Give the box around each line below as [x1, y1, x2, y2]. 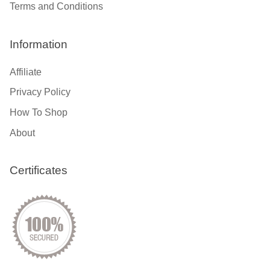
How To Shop [10, 107, 67, 118]
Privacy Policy [10, 87, 71, 98]
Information [10, 37, 67, 51]
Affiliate [10, 66, 42, 77]
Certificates [10, 164, 67, 177]
